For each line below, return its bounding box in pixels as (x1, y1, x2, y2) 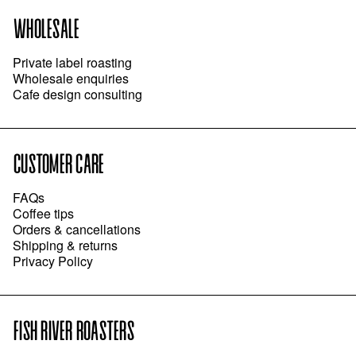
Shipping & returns (13, 235, 118, 254)
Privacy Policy (13, 251, 93, 270)
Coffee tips (13, 203, 74, 222)
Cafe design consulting (13, 84, 142, 103)
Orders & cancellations (13, 219, 141, 238)
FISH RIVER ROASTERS (13, 319, 133, 346)
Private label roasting (13, 52, 132, 72)
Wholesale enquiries (13, 68, 129, 87)
